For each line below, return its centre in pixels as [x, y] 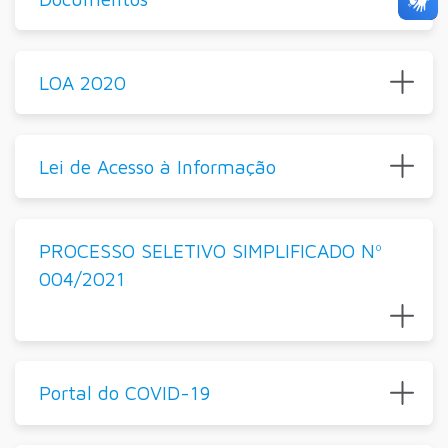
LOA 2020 [82, 82]
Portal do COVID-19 [124, 393]
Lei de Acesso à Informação [157, 166]
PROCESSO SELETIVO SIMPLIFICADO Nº [210, 250]
